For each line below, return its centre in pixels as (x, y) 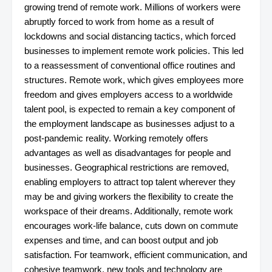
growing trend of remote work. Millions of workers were (132, 7)
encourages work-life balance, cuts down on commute (131, 226)
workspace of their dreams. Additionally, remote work (129, 211)
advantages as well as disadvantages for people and (127, 153)
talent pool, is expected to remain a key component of (130, 109)
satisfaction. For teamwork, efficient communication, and (136, 255)
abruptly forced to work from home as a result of (119, 22)
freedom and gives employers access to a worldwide (128, 94)
